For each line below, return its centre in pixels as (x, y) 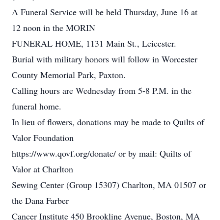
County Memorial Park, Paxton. (69, 75)
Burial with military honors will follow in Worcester (105, 59)
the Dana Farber (40, 200)
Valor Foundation (43, 137)
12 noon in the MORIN (54, 27)
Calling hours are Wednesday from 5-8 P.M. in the (102, 90)
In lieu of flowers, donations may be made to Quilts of (108, 122)
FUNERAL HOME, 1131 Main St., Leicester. (94, 43)
